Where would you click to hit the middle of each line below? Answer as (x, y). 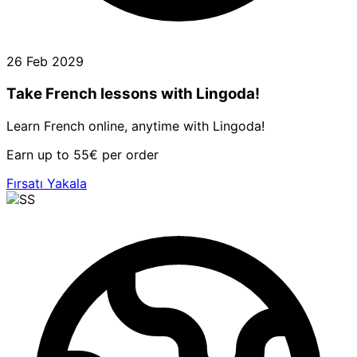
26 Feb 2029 (45, 62)
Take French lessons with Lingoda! (133, 94)
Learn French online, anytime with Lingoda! (135, 126)
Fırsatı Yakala (47, 183)
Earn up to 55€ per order (82, 154)
